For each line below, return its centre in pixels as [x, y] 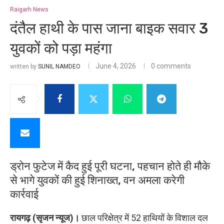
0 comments [171, 66]
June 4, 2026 [116, 66]
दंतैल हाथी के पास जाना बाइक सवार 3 [109, 29]
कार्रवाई [24, 194]
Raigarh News [29, 10]
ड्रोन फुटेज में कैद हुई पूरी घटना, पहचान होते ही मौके [110, 166]
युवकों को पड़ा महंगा [61, 49]
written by [24, 67]
